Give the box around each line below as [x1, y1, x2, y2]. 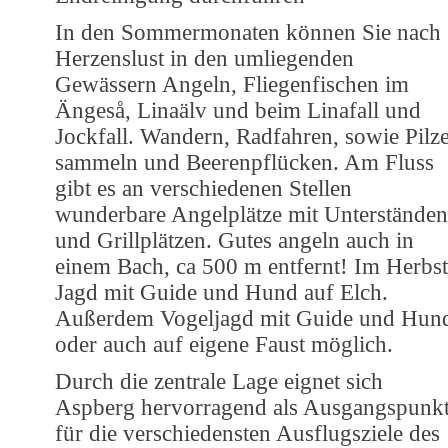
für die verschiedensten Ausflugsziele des [55, 420, 440, 446]
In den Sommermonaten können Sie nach [55, 19, 441, 45]
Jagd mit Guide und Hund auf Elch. [55, 279, 388, 305]
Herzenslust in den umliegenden [55, 45, 354, 71]
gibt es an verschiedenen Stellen [55, 175, 352, 201]
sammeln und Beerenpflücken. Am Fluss [55, 149, 434, 175]
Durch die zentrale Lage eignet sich [55, 368, 383, 394]
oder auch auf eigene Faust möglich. [55, 331, 393, 357]
